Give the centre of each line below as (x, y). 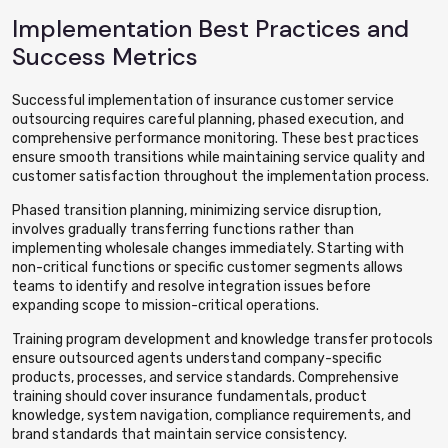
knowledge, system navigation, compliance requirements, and (211, 415)
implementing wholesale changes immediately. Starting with (208, 248)
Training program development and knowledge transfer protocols (222, 339)
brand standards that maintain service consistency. (179, 434)
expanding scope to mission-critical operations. (165, 305)
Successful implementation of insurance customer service (203, 100)
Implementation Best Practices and (210, 28)
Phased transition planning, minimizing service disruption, (196, 210)
